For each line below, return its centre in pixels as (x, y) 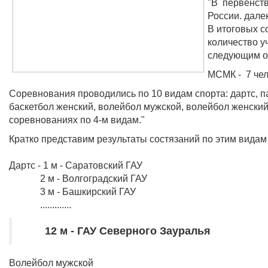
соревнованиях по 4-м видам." (77, 120)
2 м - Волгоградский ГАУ (78, 179)
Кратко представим (53, 139)
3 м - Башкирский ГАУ (72, 192)
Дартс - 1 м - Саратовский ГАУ (76, 165)
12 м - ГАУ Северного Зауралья (117, 231)
